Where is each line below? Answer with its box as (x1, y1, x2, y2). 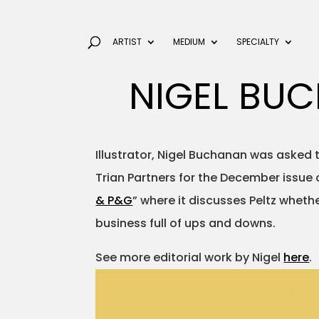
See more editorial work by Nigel (95, 249, 284, 266)
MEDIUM (172, 36, 205, 48)
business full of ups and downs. (95, 215, 276, 232)
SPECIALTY (236, 36, 279, 48)
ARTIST (112, 36, 142, 48)
